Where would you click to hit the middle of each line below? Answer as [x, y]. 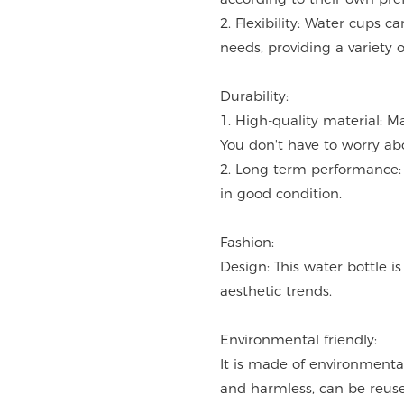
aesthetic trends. [276, 291]
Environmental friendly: [299, 340]
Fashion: [248, 243]
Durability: [255, 96]
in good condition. [281, 194]
